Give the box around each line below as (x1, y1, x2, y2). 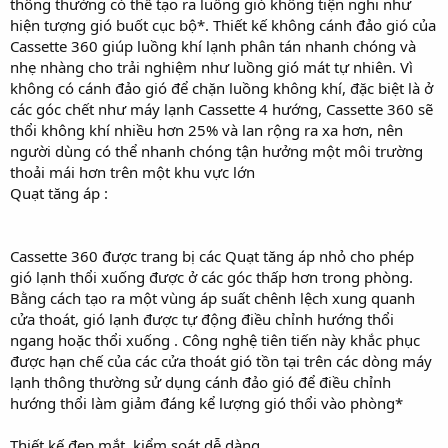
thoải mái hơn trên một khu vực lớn (10, 162, 255, 182)
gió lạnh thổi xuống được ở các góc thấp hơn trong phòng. (10, 267, 413, 287)
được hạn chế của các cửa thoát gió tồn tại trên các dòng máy (10, 351, 432, 371)
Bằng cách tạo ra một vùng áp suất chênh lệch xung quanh (10, 288, 415, 308)
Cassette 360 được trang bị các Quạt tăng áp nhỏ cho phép (10, 246, 414, 266)
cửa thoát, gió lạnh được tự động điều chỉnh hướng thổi (10, 309, 394, 329)
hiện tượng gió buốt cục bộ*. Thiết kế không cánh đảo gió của (10, 15, 436, 35)
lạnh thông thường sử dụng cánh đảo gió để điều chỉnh (10, 372, 391, 392)
